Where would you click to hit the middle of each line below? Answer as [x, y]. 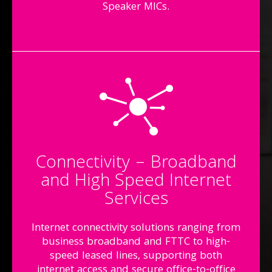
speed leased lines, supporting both [136, 257]
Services [136, 200]
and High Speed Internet [136, 182]
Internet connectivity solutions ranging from [136, 229]
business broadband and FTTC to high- [136, 243]
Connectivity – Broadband [136, 164]
